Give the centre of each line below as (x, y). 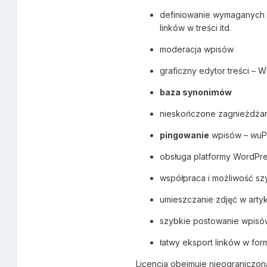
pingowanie (185, 135)
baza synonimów (196, 92)
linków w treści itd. (196, 28)
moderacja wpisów (197, 49)
